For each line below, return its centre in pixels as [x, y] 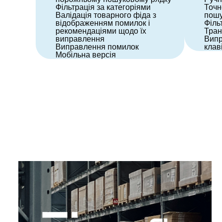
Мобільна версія [86, 55]
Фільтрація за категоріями [103, 7]
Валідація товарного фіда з [106, 15]
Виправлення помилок [97, 47]
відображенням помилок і [103, 23]
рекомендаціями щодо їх [101, 31]
